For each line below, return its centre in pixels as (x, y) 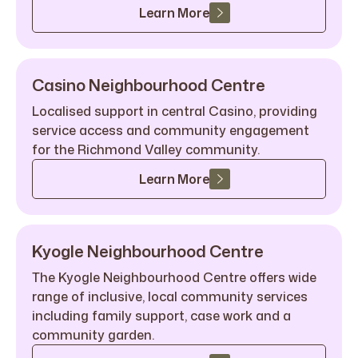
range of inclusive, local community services (170, 296)
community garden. (93, 335)
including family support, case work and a (161, 316)
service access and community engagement (171, 130)
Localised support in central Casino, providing (175, 111)
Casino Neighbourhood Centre (149, 85)
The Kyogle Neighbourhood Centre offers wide (174, 277)
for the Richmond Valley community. (146, 149)
